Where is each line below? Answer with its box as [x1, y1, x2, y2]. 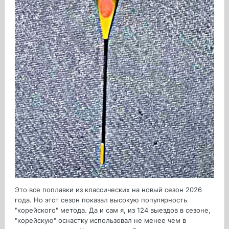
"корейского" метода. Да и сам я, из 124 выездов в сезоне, [15, 206, 211, 214]
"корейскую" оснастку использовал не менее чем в [15, 216, 186, 224]
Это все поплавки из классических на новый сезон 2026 [15, 186, 202, 194]
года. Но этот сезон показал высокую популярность [15, 196, 187, 204]
